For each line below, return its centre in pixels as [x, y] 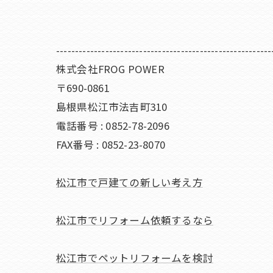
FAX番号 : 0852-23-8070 [111, 144]
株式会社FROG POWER [110, 69]
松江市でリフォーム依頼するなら [135, 220]
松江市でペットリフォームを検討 [135, 258]
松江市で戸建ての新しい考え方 [129, 182]
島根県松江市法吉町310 [112, 107]
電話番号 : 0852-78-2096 [113, 126]
